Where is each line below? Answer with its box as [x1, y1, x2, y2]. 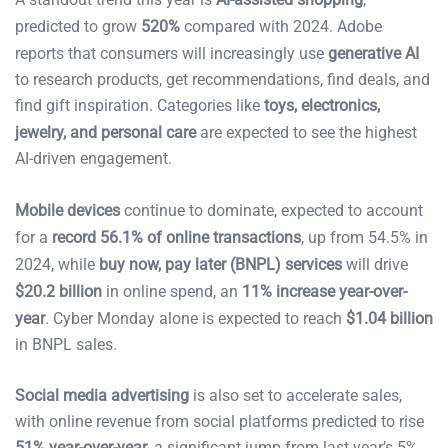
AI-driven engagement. [15, 149, 172, 169]
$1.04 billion [346, 308, 433, 328]
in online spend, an [102, 281, 242, 301]
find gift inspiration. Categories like [15, 96, 264, 116]
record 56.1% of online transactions [52, 227, 301, 247]
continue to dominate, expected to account [120, 200, 423, 220]
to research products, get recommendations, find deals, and [15, 70, 430, 90]
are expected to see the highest [196, 123, 417, 143]
